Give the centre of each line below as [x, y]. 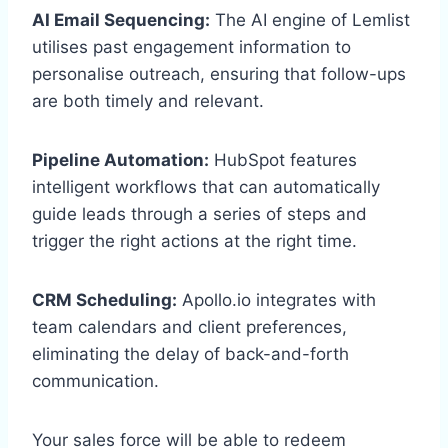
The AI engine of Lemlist [310, 20]
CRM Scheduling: [104, 300]
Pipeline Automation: [120, 160]
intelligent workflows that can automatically [206, 187]
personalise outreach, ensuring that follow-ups [219, 74]
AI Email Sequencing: [121, 20]
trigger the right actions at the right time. [194, 241]
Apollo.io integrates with [276, 300]
